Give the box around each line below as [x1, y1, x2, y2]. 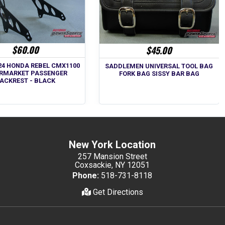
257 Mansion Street [77, 152, 147, 162]
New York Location [69, 139, 156, 151]
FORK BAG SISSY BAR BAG [119, 69, 199, 77]
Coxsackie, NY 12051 [75, 160, 150, 170]
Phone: [72, 171, 99, 181]
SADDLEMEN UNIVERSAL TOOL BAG [105, 62, 213, 70]
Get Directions [90, 187, 143, 197]
